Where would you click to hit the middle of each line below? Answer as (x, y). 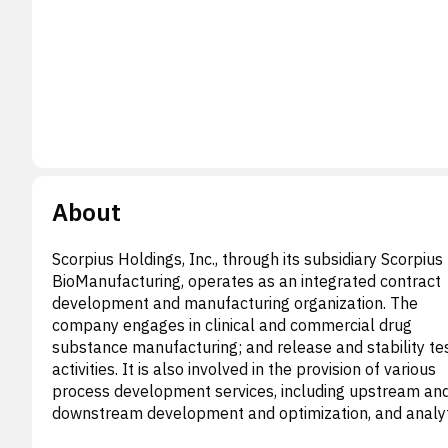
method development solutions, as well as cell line (236, 434)
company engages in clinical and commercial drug (232, 324)
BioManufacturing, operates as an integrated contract (246, 280)
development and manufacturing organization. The (235, 302)
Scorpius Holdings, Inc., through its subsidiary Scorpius (247, 258)
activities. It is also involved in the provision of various (244, 368)
